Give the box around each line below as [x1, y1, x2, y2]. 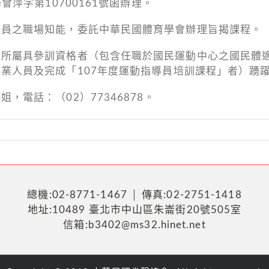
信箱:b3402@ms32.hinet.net [63, 220, 206, 230]
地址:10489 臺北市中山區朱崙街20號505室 [27, 205, 242, 215]
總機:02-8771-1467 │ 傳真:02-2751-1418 [27, 190, 242, 200]
